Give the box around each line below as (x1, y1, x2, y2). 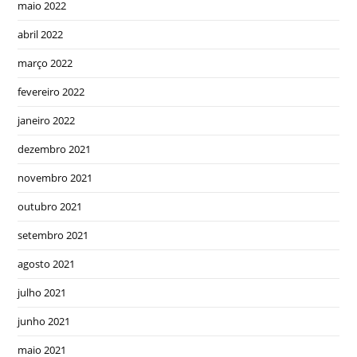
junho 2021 (18, 314, 71, 328)
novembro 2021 (18, 171, 93, 185)
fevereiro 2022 (18, 84, 85, 99)
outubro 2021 (18, 199, 83, 214)
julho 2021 (18, 285, 67, 300)
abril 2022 (18, 27, 64, 41)
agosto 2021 (18, 257, 76, 271)
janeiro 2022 (18, 113, 76, 127)
